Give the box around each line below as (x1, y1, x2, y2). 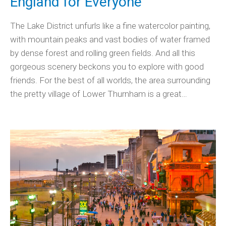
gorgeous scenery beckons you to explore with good (10, 61, 204, 72)
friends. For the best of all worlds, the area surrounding (10, 75, 210, 85)
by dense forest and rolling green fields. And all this (10, 47, 195, 58)
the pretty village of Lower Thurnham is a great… (10, 88, 187, 99)
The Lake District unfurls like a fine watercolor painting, (10, 20, 210, 31)
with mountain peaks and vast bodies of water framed (10, 34, 210, 44)
